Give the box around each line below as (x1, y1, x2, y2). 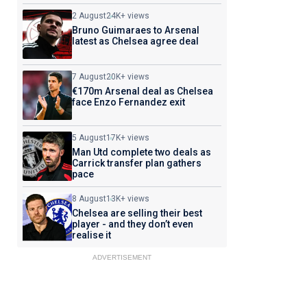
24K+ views (106, 11, 149, 21)
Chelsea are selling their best (71, 208, 202, 219)
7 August (71, 72, 106, 82)
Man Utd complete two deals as (71, 147, 211, 158)
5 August (71, 133, 106, 143)
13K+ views (106, 194, 149, 204)
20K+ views (106, 72, 149, 82)
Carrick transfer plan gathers (71, 158, 201, 169)
